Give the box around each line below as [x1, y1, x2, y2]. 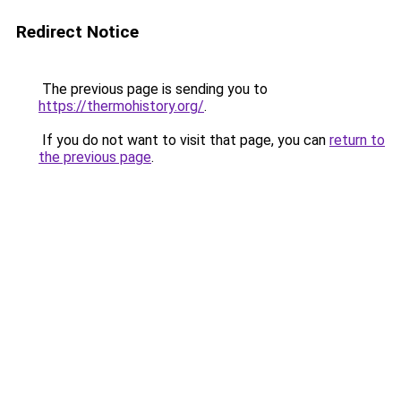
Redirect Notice [16, 21, 139, 42]
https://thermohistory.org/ [38, 98, 204, 115]
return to [329, 132, 385, 149]
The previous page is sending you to [38, 81, 268, 98]
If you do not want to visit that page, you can [38, 132, 329, 149]
